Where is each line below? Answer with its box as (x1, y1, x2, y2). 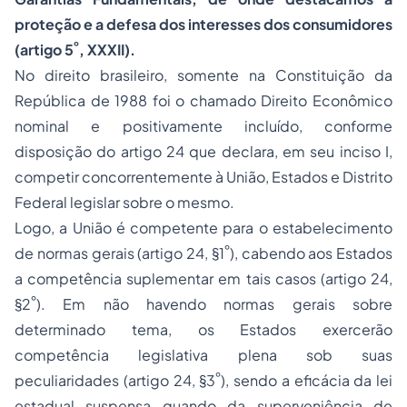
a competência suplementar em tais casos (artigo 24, (15, 269, 392, 288)
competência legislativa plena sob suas (15, 345, 392, 364)
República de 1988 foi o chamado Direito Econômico (15, 91, 392, 110)
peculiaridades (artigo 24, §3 (15, 371, 216, 390)
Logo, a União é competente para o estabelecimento (15, 218, 392, 237)
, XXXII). (79, 40, 135, 59)
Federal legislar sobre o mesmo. (15, 193, 234, 212)
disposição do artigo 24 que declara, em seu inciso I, (15, 142, 392, 161)
